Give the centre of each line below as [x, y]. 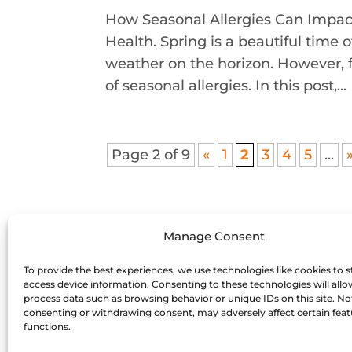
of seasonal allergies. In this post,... [226, 86]
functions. [47, 326]
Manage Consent [214, 236]
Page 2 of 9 [151, 155]
